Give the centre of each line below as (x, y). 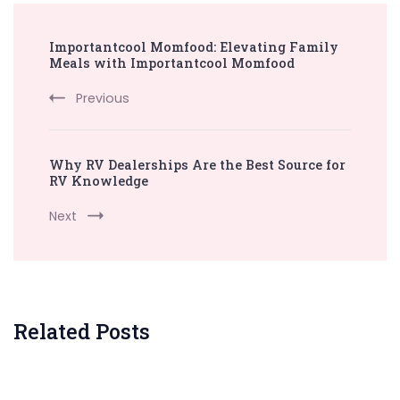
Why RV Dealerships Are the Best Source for (197, 164)
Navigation (81, 63)
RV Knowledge (99, 180)
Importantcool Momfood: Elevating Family (194, 46)
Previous (103, 98)
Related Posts (82, 331)
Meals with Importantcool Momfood (172, 62)
